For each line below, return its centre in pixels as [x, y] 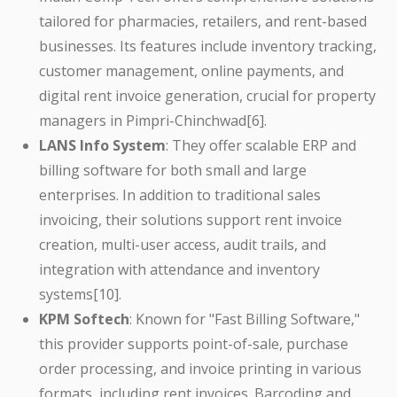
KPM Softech [84, 319]
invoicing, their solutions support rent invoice [191, 220]
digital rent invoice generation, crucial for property [207, 96]
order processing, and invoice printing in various [200, 369]
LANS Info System [102, 146]
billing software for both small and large [173, 171]
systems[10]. [80, 295]
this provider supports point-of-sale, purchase [194, 344]
